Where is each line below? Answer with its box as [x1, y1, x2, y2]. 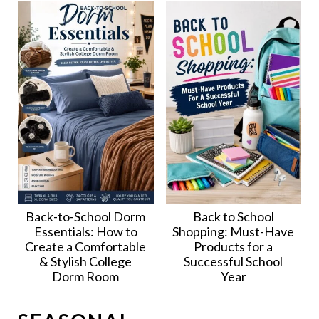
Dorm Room [52, 268, 120, 285]
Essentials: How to [33, 224, 137, 240]
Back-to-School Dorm [26, 209, 146, 225]
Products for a [194, 239, 273, 255]
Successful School [184, 253, 283, 270]
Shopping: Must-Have [172, 224, 295, 240]
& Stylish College [39, 253, 132, 270]
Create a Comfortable [25, 239, 147, 255]
